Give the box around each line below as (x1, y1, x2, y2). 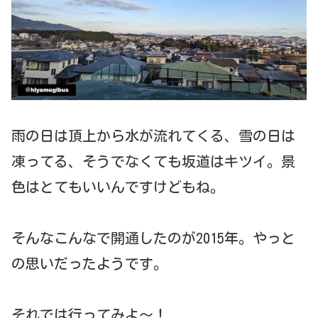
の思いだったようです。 (11, 256, 168, 271)
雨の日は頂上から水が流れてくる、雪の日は (11, 128, 295, 143)
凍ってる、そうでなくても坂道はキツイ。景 (11, 154, 295, 169)
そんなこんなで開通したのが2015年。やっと (11, 231, 295, 246)
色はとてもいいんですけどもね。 (11, 180, 224, 194)
